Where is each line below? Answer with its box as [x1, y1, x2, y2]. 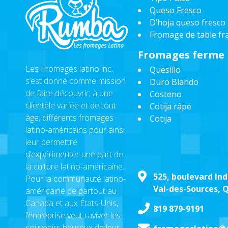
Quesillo [149, 64, 181, 75]
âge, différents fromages [25, 111, 113, 123]
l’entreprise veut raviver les [25, 209, 121, 221]
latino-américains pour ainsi [25, 124, 125, 135]
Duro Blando [149, 76, 198, 88]
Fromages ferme [137, 47, 224, 62]
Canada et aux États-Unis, [25, 197, 118, 209]
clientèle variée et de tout [25, 99, 116, 111]
